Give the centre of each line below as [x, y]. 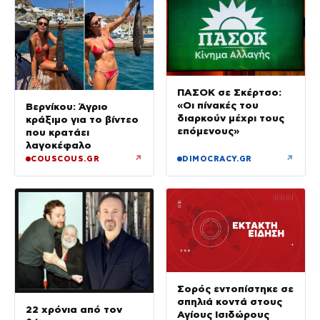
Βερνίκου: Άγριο [67, 107]
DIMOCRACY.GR [217, 159]
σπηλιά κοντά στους [230, 301]
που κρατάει [57, 132]
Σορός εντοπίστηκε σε [235, 288]
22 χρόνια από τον [74, 309]
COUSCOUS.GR [65, 159]
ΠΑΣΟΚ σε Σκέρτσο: [229, 92]
